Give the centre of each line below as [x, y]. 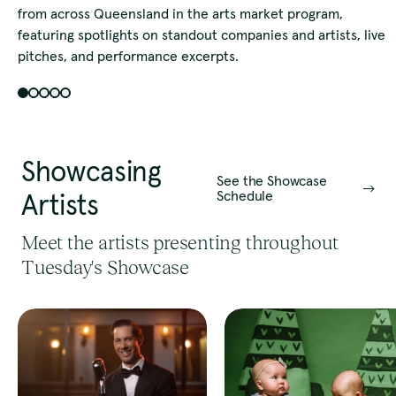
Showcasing [91, 172]
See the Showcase [272, 181]
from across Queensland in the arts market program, [180, 14]
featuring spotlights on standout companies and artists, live [202, 35]
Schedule [245, 196]
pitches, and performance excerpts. [128, 56]
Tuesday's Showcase [106, 268]
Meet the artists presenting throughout [180, 243]
